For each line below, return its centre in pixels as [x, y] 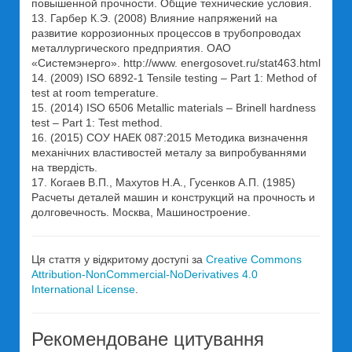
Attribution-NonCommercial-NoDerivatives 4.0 [145, 274]
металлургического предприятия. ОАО [131, 48]
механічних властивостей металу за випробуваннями [169, 152]
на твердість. [64, 167]
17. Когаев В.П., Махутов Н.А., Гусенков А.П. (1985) [163, 182]
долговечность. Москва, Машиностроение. [141, 212]
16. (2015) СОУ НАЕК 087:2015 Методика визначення [170, 137]
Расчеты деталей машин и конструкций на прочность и [173, 197]
